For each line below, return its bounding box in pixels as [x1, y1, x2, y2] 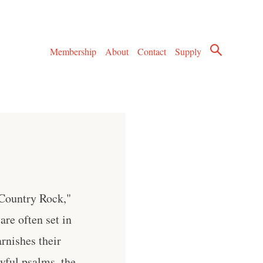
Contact [137, 45, 167, 58]
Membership [49, 45, 96, 58]
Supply [175, 45, 202, 58]
